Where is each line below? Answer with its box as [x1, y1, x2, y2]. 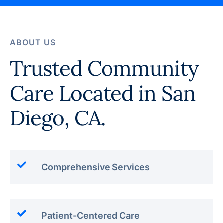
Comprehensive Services [41, 162, 150, 173]
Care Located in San [10, 80, 196, 107]
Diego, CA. [10, 105, 105, 132]
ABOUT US [10, 37, 56, 48]
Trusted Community [10, 55, 198, 82]
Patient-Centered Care [41, 210, 140, 221]
